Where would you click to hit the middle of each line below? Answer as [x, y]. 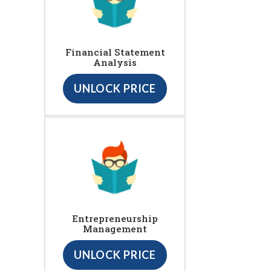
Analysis [115, 63]
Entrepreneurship [115, 219]
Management [115, 229]
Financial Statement [115, 52]
